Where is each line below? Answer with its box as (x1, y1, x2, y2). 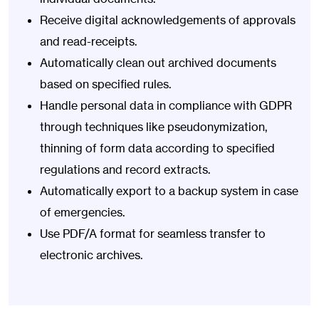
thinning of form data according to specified (40, 140, 275, 155)
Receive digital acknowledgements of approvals (40, 12, 296, 27)
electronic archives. (40, 247, 142, 262)
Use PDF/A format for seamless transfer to (40, 226, 266, 241)
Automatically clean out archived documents (40, 55, 276, 70)
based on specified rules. (40, 76, 171, 91)
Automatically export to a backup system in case (40, 183, 298, 198)
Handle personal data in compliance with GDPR (40, 98, 292, 113)
